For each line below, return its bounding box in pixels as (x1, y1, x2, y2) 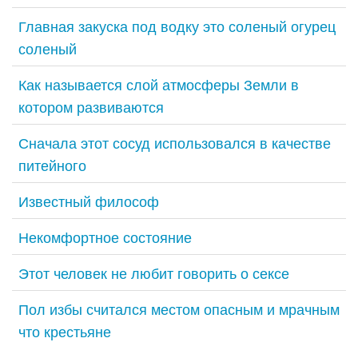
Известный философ (18, 190, 159, 212)
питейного (18, 154, 86, 176)
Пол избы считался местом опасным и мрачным (18, 298, 340, 320)
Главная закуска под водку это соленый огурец (18, 15, 336, 37)
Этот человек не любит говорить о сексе (18, 262, 289, 284)
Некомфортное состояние (18, 226, 192, 248)
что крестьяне (18, 320, 111, 342)
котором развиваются (18, 96, 164, 117)
